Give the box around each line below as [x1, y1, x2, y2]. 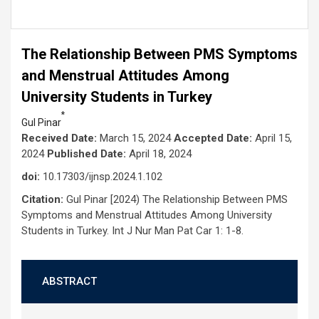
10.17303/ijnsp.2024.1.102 [40, 170, 162, 183]
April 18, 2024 [126, 147, 192, 160]
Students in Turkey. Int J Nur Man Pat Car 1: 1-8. [21, 224, 244, 237]
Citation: [21, 193, 63, 206]
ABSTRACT [42, 275, 97, 288]
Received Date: [21, 132, 97, 145]
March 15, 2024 [97, 132, 174, 145]
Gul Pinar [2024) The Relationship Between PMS [63, 193, 288, 206]
